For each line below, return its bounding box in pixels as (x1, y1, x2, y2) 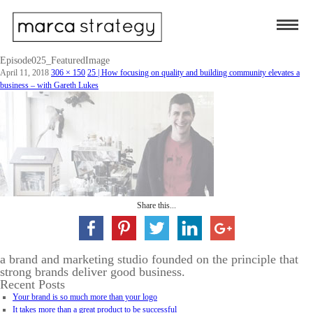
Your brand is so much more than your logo (13, 292, 157, 303)
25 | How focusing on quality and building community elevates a (87, 68, 300, 78)
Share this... (137, 201, 176, 211)
